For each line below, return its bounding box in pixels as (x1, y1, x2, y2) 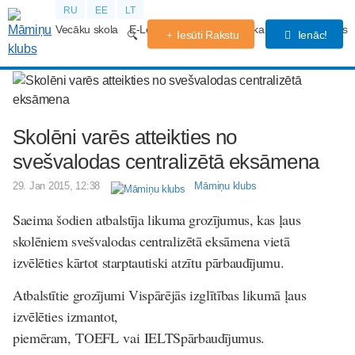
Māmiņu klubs (194, 180, 257, 192)
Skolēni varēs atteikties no (13, 125, 237, 149)
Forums (311, 23, 349, 36)
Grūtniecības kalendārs (189, 23, 300, 36)
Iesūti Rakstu (177, 28, 239, 41)
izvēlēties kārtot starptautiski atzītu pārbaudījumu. (13, 253, 284, 272)
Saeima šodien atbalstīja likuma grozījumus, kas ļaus (13, 210, 301, 229)
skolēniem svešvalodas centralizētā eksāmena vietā (13, 231, 290, 250)
